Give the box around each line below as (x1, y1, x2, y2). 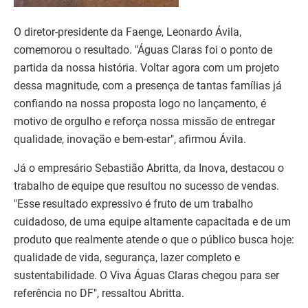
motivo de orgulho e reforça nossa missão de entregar (14, 114, 275, 128)
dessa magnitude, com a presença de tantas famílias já (14, 78, 282, 92)
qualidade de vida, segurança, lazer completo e (14, 250, 240, 264)
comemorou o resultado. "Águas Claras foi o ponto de (14, 43, 272, 56)
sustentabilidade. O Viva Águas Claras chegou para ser (14, 268, 279, 282)
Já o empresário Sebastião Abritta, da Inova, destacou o (14, 161, 284, 175)
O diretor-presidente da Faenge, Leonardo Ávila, (14, 25, 241, 38)
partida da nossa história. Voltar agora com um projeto (14, 60, 279, 74)
